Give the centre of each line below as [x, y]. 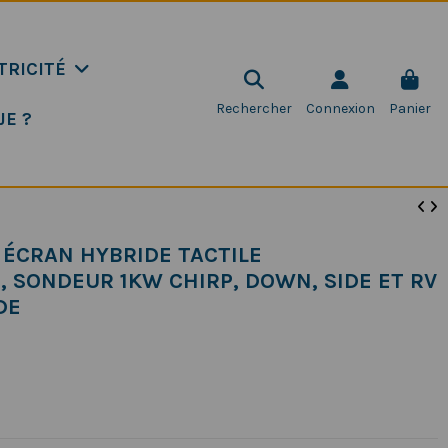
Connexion [340, 108]
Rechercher [253, 108]
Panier [409, 108]
